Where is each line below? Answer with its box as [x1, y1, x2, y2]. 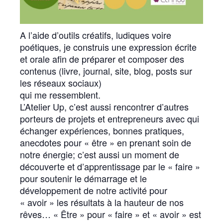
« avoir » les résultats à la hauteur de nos [20, 195, 184, 209]
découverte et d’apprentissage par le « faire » [20, 159, 200, 173]
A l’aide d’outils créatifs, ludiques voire [20, 28, 171, 41]
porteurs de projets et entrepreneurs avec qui [20, 111, 199, 125]
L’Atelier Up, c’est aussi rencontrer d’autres [20, 100, 189, 113]
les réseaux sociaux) [20, 76, 102, 89]
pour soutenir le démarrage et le [20, 171, 147, 185]
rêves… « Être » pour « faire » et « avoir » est [20, 207, 201, 221]
